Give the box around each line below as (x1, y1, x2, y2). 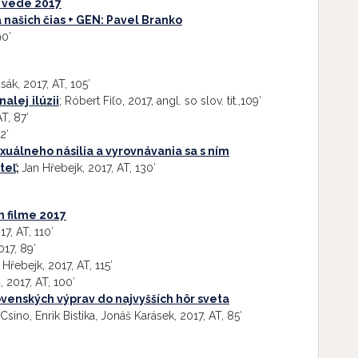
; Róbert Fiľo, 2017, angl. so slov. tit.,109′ (59, 94, 261, 107)
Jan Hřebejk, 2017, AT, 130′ (22, 161, 156, 174)
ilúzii (32, 94, 59, 107)
